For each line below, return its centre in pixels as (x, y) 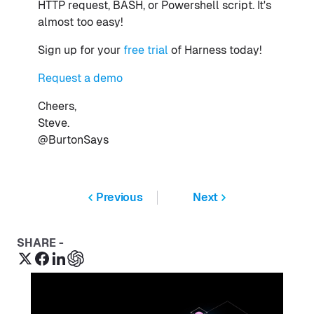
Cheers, (57, 107)
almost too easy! (81, 22)
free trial (146, 50)
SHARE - (40, 243)
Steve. (54, 123)
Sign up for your (81, 50)
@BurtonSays (73, 140)
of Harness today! (215, 50)
